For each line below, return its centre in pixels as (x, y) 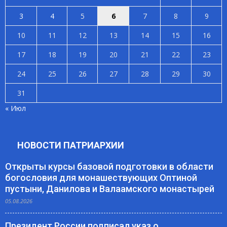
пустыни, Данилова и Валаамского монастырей (110, 189)
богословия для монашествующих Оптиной (101, 178)
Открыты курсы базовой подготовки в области (109, 167)
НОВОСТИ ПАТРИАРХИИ (71, 145)
